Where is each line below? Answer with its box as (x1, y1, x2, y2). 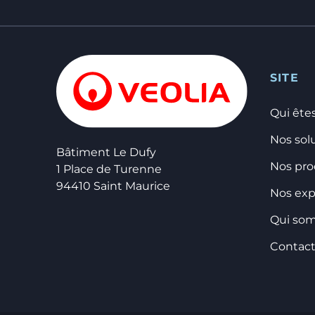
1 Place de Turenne (56, 162, 162, 176)
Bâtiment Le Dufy (56, 145, 156, 159)
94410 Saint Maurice (56, 179, 170, 193)
